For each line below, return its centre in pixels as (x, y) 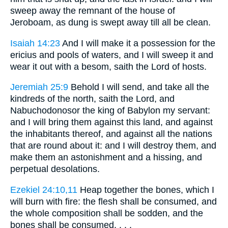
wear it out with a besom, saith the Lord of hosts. (108, 66)
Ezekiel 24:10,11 (44, 190)
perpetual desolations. (55, 169)
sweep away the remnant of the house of (93, 11)
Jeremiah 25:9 (39, 87)
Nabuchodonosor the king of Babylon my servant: (110, 111)
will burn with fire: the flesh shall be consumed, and (113, 201)
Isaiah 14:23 (35, 43)
